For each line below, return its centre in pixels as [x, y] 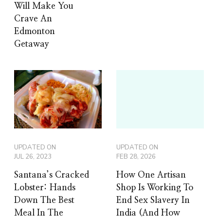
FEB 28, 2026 [136, 156]
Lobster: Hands [45, 188]
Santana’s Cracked [52, 175]
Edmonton [35, 31]
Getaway [32, 44]
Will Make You [44, 6]
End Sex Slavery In [153, 200]
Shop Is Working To [155, 188]
